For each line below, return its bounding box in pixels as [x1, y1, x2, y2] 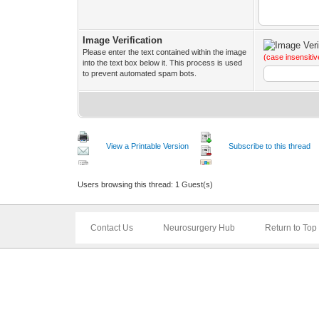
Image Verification [83, 34, 163, 46]
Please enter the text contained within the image [83, 47, 247, 56]
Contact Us [90, 222, 133, 233]
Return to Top [264, 222, 317, 233]
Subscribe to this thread [229, 141, 311, 150]
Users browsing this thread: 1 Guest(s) [78, 179, 214, 189]
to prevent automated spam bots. [83, 68, 197, 78]
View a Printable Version [106, 141, 189, 150]
